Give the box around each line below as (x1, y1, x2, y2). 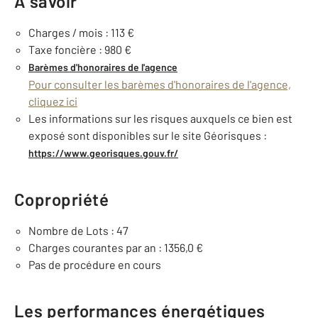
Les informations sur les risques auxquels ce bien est (28, 111, 292, 125)
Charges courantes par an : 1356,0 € (28, 241, 203, 254)
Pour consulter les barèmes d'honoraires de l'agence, (28, 77, 291, 91)
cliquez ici (28, 94, 77, 108)
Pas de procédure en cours (28, 258, 161, 271)
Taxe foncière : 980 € (28, 43, 131, 56)
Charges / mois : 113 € (28, 26, 134, 39)
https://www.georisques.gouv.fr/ (28, 147, 178, 159)
